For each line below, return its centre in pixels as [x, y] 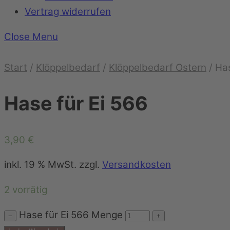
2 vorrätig [26, 190]
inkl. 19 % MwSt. [40, 165]
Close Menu [31, 37]
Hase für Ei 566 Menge [71, 215]
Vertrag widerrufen [68, 12]
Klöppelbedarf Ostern [158, 68]
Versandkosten [137, 165]
